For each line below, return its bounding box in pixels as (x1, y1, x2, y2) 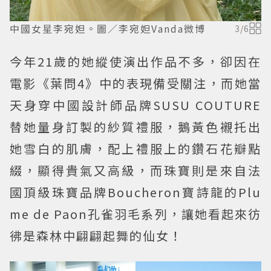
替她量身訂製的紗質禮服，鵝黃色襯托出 (10, 117, 261, 135)
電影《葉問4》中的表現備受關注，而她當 (10, 74, 261, 92)
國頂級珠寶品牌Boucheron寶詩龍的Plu (10, 183, 261, 201)
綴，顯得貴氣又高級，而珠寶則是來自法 (10, 161, 261, 179)
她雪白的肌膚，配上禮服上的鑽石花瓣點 (10, 139, 261, 157)
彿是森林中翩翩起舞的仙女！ (10, 226, 183, 244)
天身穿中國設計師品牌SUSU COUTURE (10, 96, 261, 114)
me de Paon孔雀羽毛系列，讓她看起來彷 (10, 204, 261, 223)
